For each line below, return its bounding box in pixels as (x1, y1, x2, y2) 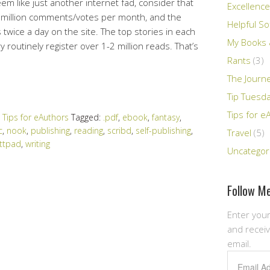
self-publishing (136, 124, 191, 136)
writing (25, 137, 50, 149)
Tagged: (71, 111, 103, 123)
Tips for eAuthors (2, 111, 69, 123)
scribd (107, 124, 131, 136)
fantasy (152, 111, 180, 123)
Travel (227, 126, 251, 139)
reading (74, 124, 103, 136)
